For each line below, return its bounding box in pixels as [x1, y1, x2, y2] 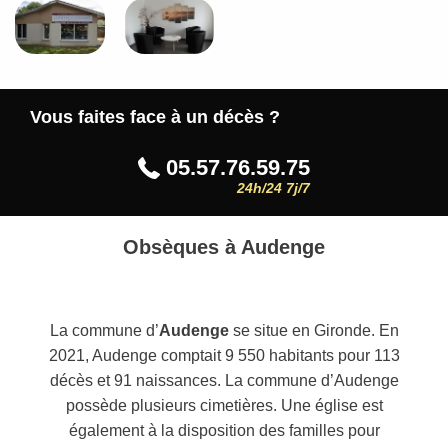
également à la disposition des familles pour [68, 422, 380, 440]
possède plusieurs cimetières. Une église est [65, 397, 383, 415]
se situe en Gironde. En [228, 322, 399, 340]
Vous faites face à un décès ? [30, 107, 280, 128]
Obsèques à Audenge [123, 236, 325, 259]
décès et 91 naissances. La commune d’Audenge [49, 372, 399, 390]
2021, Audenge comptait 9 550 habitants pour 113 [48, 347, 400, 365]
